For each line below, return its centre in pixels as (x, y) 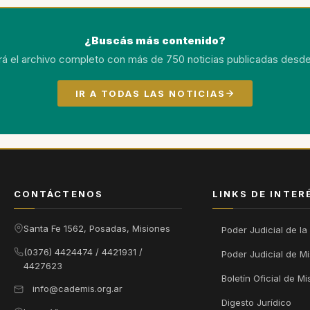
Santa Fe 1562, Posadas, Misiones (97, 229)
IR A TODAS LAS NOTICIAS (150, 93)
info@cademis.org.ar (77, 289)
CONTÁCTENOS (58, 194)
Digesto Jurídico (256, 303)
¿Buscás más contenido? (155, 41)
